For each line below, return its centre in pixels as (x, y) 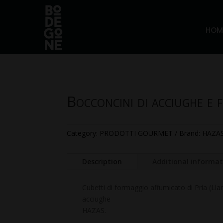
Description (102, 162)
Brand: (191, 133)
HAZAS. (94, 211)
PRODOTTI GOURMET (136, 133)
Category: (83, 133)
